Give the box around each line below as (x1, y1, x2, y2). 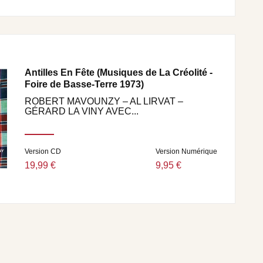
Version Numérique (156, 147, 217, 156)
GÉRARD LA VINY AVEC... (25, 106, 139, 116)
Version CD (25, 147, 61, 156)
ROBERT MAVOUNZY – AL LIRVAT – (25, 96, 183, 106)
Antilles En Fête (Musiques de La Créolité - (25, 67, 213, 77)
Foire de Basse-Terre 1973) (25, 79, 144, 89)
